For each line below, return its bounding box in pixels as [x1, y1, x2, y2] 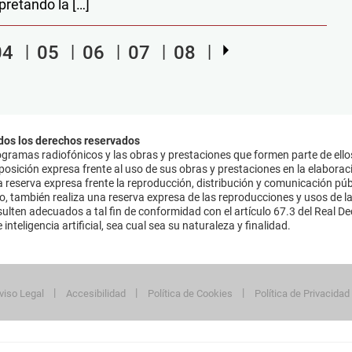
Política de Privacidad [255, 288, 350, 300]
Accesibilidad [66, 288, 126, 300]
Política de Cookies [148, 288, 233, 300]
